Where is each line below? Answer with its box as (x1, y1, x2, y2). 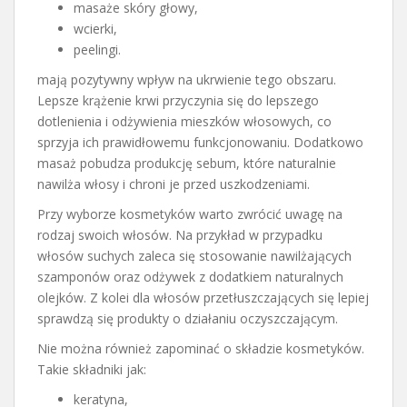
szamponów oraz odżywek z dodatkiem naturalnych (37, 267, 343, 285)
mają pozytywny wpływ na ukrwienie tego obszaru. (37, 70, 336, 88)
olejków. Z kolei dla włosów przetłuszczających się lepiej (37, 288, 369, 306)
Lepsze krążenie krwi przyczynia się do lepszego (37, 91, 319, 109)
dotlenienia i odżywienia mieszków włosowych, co (37, 112, 332, 130)
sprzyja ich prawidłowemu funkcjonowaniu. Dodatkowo (37, 133, 363, 151)
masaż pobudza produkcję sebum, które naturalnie (37, 154, 336, 172)
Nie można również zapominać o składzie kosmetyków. (37, 339, 364, 357)
